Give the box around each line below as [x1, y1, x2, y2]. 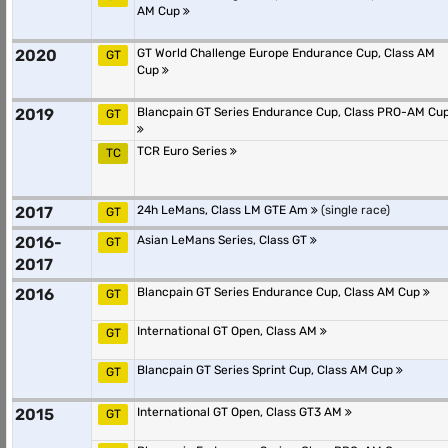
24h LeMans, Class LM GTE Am [137, 203, 311, 217]
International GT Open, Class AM [137, 324, 320, 338]
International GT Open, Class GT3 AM [137, 405, 345, 419]
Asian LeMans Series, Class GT [137, 233, 310, 247]
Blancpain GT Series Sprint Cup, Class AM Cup [137, 363, 396, 377]
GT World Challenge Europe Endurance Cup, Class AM [137, 46, 435, 60]
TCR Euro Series [137, 144, 230, 158]
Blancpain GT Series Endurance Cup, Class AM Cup [137, 285, 423, 299]
